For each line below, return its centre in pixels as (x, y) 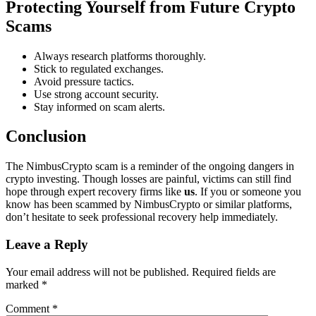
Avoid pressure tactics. (84, 81)
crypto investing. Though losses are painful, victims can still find (148, 179)
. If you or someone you (248, 192)
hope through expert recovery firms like (95, 192)
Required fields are (234, 272)
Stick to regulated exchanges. (99, 68)
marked (24, 284)
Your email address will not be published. (97, 272)
